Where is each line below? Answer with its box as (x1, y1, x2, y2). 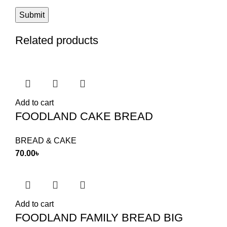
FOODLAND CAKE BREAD (15, 110, 153, 123)
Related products (15, 34, 98, 47)
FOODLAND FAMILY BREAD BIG (15, 211, 183, 224)
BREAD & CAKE (15, 136, 77, 145)
